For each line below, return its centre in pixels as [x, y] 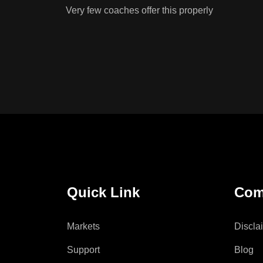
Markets [83, 226]
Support [83, 250]
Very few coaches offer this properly [139, 10]
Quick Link [103, 192]
